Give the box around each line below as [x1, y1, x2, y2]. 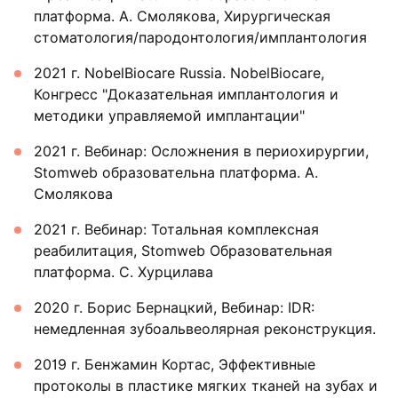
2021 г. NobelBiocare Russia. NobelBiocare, [34, 65, 324, 83]
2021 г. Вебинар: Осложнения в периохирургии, [34, 143, 369, 161]
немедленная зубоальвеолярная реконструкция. [34, 321, 376, 338]
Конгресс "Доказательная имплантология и [34, 86, 338, 104]
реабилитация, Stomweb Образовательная [34, 243, 332, 260]
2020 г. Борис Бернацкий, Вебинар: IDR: [34, 299, 314, 317]
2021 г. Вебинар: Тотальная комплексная [34, 221, 319, 239]
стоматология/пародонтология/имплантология [34, 29, 367, 47]
